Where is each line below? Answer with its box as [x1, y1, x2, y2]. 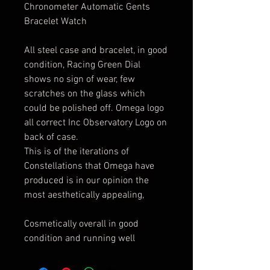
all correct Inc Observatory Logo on [24, 117, 167, 129]
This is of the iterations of [24, 146, 129, 158]
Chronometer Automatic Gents [24, 1, 150, 13]
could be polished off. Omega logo [24, 102, 164, 115]
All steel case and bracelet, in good [24, 45, 168, 57]
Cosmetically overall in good [24, 218, 139, 230]
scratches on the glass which [24, 88, 145, 100]
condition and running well [24, 233, 137, 245]
